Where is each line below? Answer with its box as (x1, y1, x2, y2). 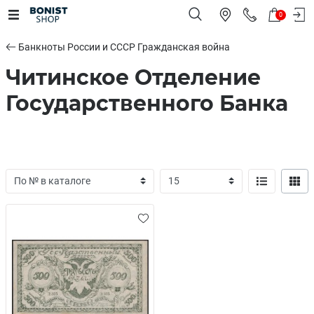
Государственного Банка (6, 90, 288, 116)
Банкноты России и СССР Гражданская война (18, 41, 231, 53)
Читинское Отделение (6, 64, 261, 90)
